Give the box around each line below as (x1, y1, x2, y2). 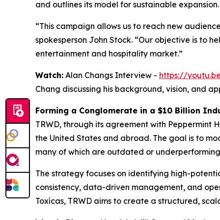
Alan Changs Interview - (63, 70, 159, 81)
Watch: (35, 70, 63, 81)
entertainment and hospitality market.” (35, 49, 183, 59)
